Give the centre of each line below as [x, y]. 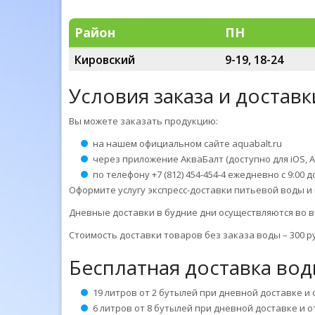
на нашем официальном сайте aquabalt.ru [187, 143]
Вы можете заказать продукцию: [143, 121]
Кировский [105, 60]
